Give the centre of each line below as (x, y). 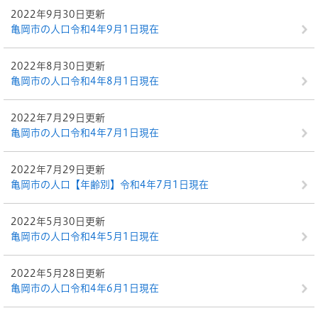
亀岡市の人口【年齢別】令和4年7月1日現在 (110, 185)
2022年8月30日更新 (58, 66)
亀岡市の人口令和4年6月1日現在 (85, 288)
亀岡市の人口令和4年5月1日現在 (85, 236)
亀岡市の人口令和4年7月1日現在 (85, 133)
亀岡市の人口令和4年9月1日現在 (85, 29)
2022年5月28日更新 (58, 273)
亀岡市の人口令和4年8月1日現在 (85, 81)
